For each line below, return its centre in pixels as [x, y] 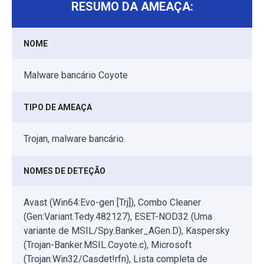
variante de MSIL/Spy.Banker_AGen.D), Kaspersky [127, 230]
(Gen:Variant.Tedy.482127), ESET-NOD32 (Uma [118, 216]
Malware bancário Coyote [76, 75]
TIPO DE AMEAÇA [58, 107]
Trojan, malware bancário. [75, 138]
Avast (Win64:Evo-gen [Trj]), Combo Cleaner [112, 202]
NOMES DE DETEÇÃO [65, 171]
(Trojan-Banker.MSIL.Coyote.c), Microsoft [108, 245]
